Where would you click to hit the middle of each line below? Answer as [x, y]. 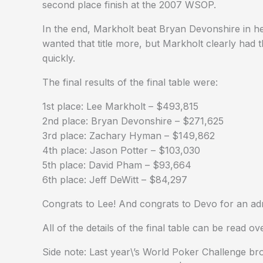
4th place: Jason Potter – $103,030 [121, 150]
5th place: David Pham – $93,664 [117, 165]
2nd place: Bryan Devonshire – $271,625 [133, 121]
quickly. [59, 58]
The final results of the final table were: [130, 82]
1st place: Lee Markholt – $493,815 [120, 106]
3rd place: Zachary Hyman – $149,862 [129, 136]
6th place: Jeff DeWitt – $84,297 [115, 180]
